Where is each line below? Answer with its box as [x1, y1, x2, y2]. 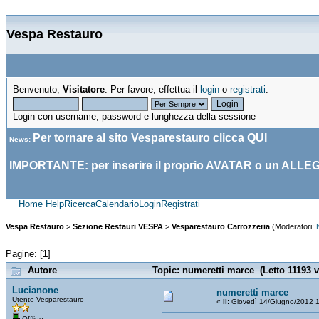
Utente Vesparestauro [12, 295, 84, 303]
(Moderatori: [270, 222, 316, 231]
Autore [28, 264, 57, 276]
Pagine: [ [6, 248, 43, 259]
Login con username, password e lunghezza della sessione [13, 111, 256, 122]
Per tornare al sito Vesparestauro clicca [33, 132, 247, 144]
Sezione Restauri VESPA [73, 222, 163, 231]
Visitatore [63, 84, 105, 95]
